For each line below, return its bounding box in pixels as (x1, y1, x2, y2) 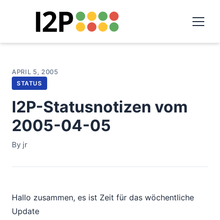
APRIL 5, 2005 (12, 68, 58, 76)
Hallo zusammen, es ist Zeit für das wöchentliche (12, 192, 194, 202)
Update (12, 206, 39, 216)
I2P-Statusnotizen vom (12, 97, 188, 116)
